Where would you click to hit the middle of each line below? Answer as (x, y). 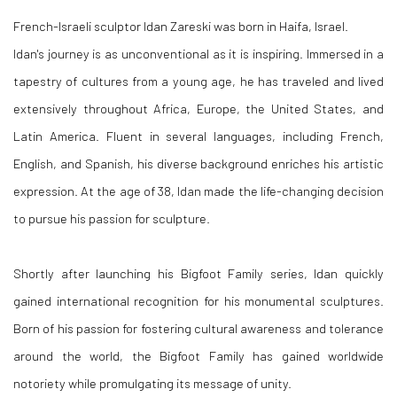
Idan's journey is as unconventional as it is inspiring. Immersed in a (198, 53)
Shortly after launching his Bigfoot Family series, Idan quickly (198, 273)
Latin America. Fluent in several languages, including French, (198, 136)
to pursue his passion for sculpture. (112, 218)
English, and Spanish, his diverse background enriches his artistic (198, 163)
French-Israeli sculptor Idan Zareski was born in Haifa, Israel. (181, 26)
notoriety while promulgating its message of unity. (152, 383)
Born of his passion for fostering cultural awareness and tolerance (198, 328)
